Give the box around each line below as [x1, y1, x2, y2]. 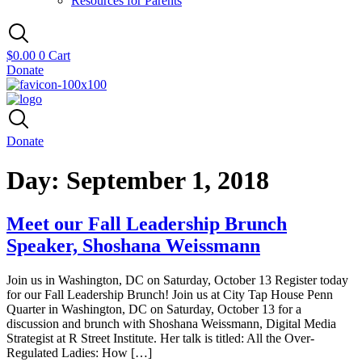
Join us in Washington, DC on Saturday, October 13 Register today [6, 272, 348, 287]
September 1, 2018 [66, 166, 269, 196]
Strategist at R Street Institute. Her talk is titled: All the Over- [6, 330, 314, 345]
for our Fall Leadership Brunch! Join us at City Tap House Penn [6, 287, 333, 301]
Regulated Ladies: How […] [6, 345, 152, 360]
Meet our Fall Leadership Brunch [6, 213, 287, 234]
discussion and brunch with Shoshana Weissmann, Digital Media [6, 316, 336, 330]
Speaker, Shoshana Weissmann [6, 234, 260, 256]
